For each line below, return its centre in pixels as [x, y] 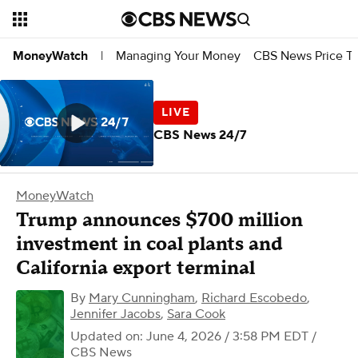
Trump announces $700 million [159, 220]
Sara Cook [196, 314]
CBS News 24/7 [200, 135]
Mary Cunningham [142, 298]
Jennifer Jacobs [115, 314]
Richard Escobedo [254, 298]
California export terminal [135, 268]
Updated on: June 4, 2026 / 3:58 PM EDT [189, 336]
